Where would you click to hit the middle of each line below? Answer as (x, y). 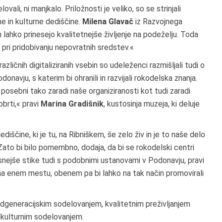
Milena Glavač (108, 21)
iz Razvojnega (158, 21)
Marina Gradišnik (72, 104)
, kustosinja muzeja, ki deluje (152, 104)
